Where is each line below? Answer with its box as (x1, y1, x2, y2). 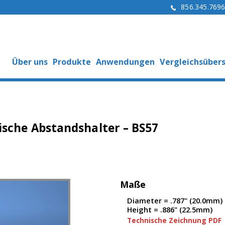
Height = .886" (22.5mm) (127, 204, 212, 214)
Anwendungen (96, 56, 155, 67)
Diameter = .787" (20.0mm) (127, 195, 222, 205)
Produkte (53, 56, 91, 67)
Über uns (12, 56, 48, 67)
